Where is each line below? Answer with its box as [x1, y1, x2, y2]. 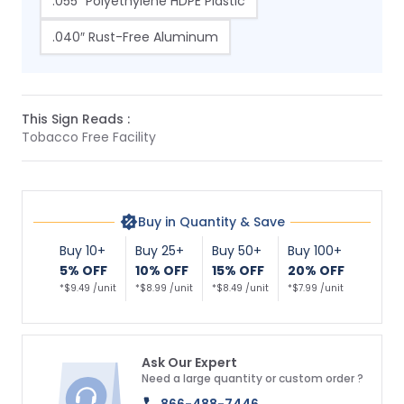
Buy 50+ [212, 242, 262, 260]
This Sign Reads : [22, 110, 130, 128]
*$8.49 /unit [212, 281, 269, 295]
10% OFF [135, 262, 188, 280]
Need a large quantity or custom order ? [142, 371, 363, 386]
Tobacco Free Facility [22, 128, 156, 146]
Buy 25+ [135, 242, 184, 260]
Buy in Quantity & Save [137, 213, 285, 231]
